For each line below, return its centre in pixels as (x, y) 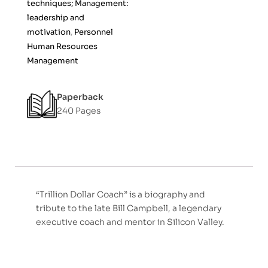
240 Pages (79, 111)
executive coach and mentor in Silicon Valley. (130, 222)
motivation (49, 32)
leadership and (56, 18)
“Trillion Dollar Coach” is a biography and (121, 195)
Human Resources (62, 47)
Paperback (80, 97)
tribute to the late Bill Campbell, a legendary (129, 208)
